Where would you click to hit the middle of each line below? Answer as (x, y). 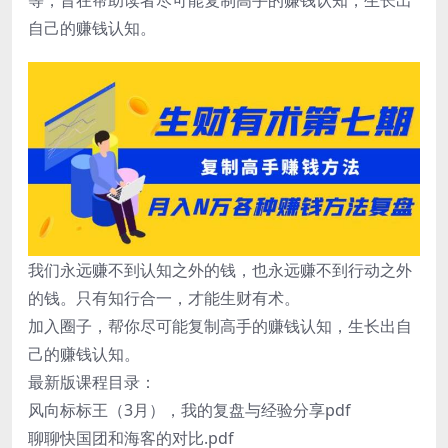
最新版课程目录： (92, 382)
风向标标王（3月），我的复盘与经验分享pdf (189, 410)
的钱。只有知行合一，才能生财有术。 (164, 298)
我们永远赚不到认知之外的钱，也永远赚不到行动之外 (220, 270)
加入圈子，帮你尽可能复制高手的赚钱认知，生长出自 (220, 326)
